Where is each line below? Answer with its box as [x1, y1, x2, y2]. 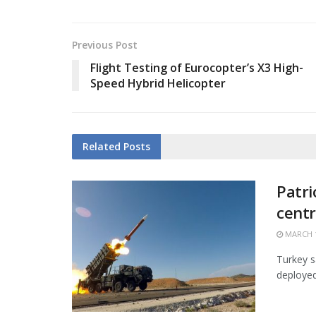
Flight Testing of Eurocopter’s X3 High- [90, 60, 303, 76]
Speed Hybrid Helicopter [90, 75, 226, 92]
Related [83, 140, 121, 154]
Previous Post [72, 38, 138, 52]
